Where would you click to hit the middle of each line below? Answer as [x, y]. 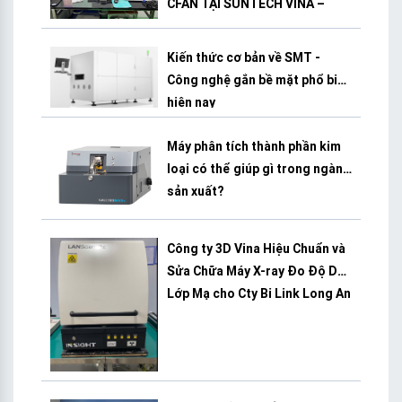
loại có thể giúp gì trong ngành [258, 168]
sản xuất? [195, 191]
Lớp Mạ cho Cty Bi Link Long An [259, 294]
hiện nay [191, 103]
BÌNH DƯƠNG [206, 26]
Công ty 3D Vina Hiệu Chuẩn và [256, 249]
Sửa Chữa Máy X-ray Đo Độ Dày [259, 271]
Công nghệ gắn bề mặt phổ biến [259, 80]
